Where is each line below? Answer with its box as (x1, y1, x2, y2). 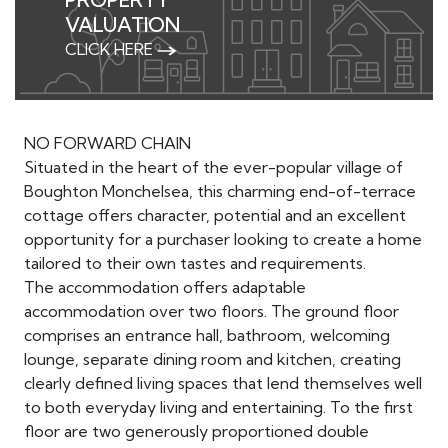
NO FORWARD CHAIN (23, 133, 191, 154)
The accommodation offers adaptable (23, 277, 306, 298)
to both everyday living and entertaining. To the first (23, 397, 413, 418)
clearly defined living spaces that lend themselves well (23, 373, 422, 394)
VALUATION (65, 12, 181, 38)
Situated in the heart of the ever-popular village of (23, 157, 403, 178)
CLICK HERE (65, 39, 158, 60)
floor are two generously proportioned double (23, 421, 369, 442)
